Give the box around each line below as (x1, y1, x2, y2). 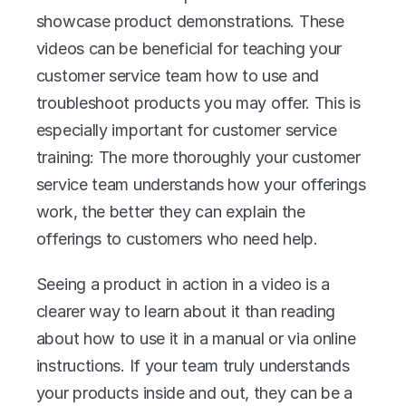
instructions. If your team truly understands (35, 355, 350, 375)
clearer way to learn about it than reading (35, 301, 336, 321)
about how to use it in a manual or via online (35, 328, 356, 348)
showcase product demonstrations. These (35, 11, 344, 31)
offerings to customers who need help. (35, 228, 318, 248)
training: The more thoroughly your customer (35, 147, 361, 167)
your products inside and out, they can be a (35, 382, 353, 402)
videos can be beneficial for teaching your (35, 38, 343, 58)
